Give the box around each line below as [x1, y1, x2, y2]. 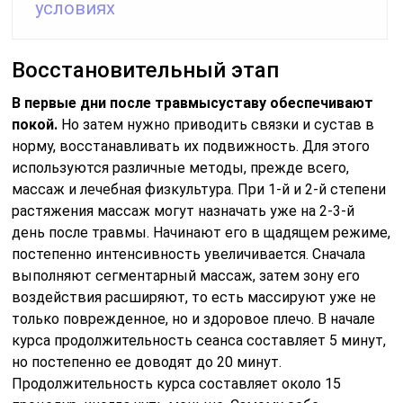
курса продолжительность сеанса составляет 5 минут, [12, 332, 387, 350]
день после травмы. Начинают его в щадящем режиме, [12, 224, 391, 242]
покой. [12, 116, 62, 134]
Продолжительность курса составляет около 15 [12, 375, 342, 393]
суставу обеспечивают [210, 94, 374, 112]
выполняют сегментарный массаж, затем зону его [12, 267, 361, 285]
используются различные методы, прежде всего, [12, 159, 350, 177]
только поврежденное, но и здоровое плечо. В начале [12, 310, 376, 328]
